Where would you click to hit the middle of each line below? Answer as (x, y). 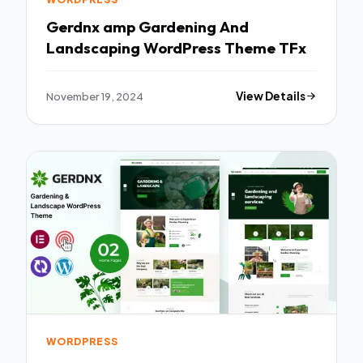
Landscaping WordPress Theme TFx (176, 47)
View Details (271, 96)
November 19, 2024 (95, 96)
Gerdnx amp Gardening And (147, 26)
